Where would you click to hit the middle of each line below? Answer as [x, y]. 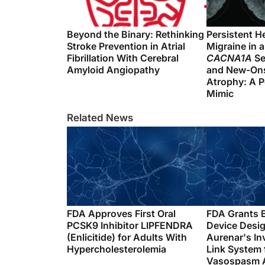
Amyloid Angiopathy [113, 70]
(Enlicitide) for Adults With [127, 237]
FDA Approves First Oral [121, 214]
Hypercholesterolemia [117, 249]
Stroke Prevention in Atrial [126, 46]
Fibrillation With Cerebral [123, 58]
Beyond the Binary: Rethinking [135, 34]
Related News [100, 118]
